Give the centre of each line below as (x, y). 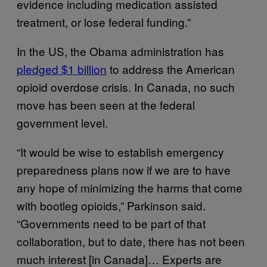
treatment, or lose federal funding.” (104, 22)
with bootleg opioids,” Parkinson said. (111, 205)
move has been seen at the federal (106, 105)
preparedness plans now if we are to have (124, 170)
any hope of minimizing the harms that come (130, 187)
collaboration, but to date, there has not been (131, 241)
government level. (62, 122)
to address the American (171, 69)
